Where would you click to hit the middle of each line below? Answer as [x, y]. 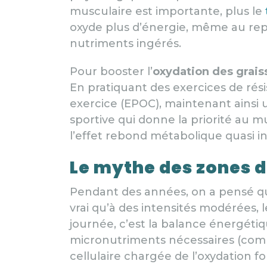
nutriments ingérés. [125, 43]
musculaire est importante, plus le [167, 11]
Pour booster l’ [111, 71]
